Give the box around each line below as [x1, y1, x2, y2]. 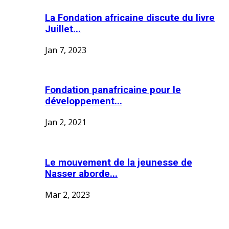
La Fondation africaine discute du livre [45, 12, 215, 24]
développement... [45, 96, 122, 107]
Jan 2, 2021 [45, 117, 86, 128]
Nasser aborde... [45, 168, 118, 179]
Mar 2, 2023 [45, 189, 90, 200]
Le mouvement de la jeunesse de [45, 156, 192, 168]
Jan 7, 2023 [45, 44, 86, 56]
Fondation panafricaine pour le [45, 84, 181, 96]
